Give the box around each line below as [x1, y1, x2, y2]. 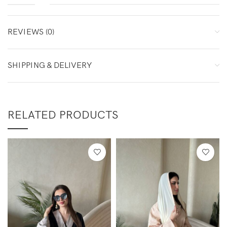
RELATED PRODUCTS [8, 108, 118, 122]
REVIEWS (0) [8, 27, 54, 37]
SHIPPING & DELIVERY [8, 60, 92, 70]
